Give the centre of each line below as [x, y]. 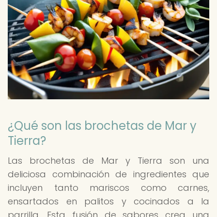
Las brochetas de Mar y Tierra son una [108, 161]
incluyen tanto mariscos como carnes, [108, 188]
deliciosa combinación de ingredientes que [108, 174]
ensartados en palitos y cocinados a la [108, 201]
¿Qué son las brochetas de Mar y [102, 126]
